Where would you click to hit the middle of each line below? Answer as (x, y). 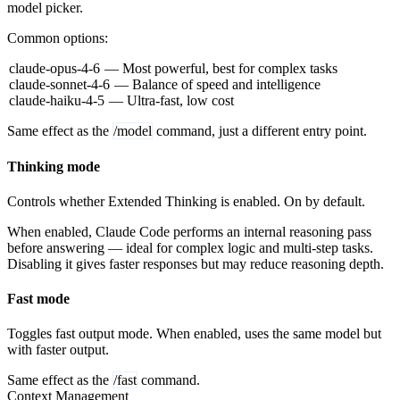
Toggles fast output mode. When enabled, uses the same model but (194, 334)
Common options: (58, 38)
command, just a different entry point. (260, 131)
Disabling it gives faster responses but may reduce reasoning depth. (196, 263)
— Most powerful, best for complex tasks (220, 69)
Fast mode (38, 299)
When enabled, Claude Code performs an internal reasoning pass (189, 231)
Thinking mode (54, 166)
